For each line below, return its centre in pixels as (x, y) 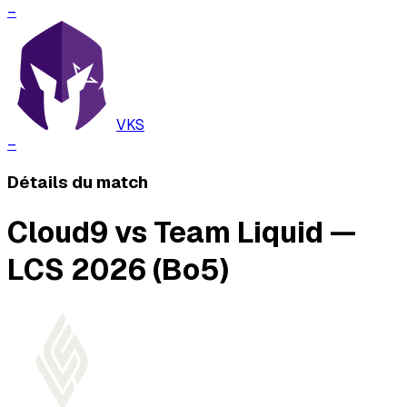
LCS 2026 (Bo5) (118, 269)
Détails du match (78, 183)
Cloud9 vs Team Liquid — (182, 232)
